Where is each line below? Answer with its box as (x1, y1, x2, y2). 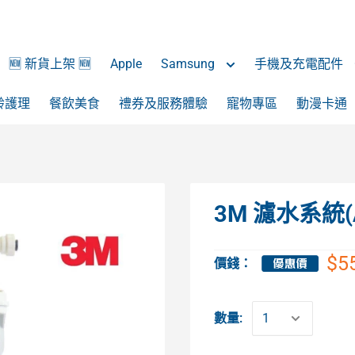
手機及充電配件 (254, 56, 346, 71)
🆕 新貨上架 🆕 (9, 56, 91, 71)
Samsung (161, 56, 218, 71)
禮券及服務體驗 (119, 96, 208, 111)
